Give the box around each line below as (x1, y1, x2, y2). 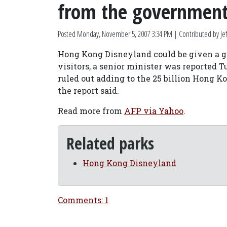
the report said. (58, 85, 119, 96)
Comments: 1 (58, 195, 108, 205)
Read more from (58, 105, 124, 116)
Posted (58, 28, 77, 40)
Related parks (66, 132, 154, 154)
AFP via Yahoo (124, 105, 183, 116)
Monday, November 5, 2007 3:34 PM (77, 28, 172, 40)
